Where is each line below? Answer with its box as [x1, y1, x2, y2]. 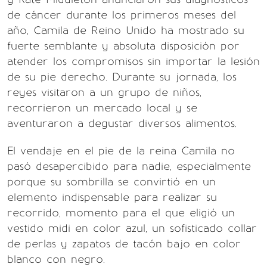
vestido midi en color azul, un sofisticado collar [7, 222, 257, 235]
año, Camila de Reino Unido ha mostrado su [7, 24, 244, 37]
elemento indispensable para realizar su [7, 191, 217, 204]
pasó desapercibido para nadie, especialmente [7, 160, 251, 173]
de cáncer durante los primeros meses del [7, 8, 236, 21]
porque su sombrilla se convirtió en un [7, 175, 216, 188]
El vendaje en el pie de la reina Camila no [7, 144, 235, 157]
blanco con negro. [7, 253, 105, 266]
